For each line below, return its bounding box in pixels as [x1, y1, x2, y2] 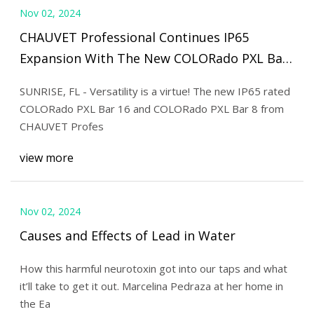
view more [19, 150, 74, 166]
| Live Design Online [19, 70, 142, 88]
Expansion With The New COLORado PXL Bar [19, 49, 288, 67]
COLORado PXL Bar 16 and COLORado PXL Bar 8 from [19, 101, 284, 116]
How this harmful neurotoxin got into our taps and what [19, 261, 287, 275]
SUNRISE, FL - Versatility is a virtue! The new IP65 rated [19, 83, 290, 98]
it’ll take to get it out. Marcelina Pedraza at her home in [19, 278, 283, 293]
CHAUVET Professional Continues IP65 [19, 28, 249, 46]
